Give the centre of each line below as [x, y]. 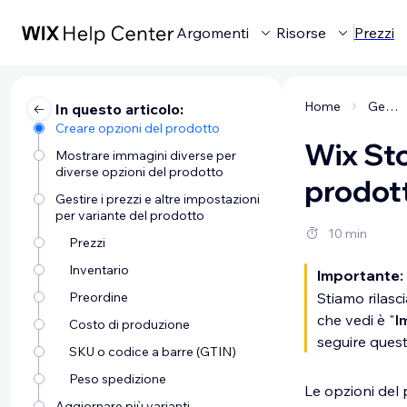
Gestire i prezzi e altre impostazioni [157, 199]
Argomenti [213, 33]
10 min [347, 233]
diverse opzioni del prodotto [139, 172]
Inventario [99, 270]
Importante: [360, 275]
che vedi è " [356, 320]
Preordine [98, 297]
